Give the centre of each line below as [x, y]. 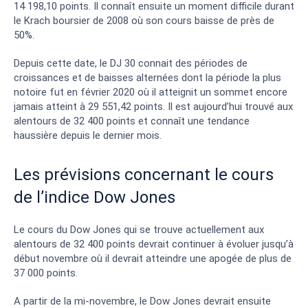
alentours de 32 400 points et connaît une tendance [132, 121]
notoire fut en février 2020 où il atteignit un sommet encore [151, 92]
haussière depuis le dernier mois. [88, 135]
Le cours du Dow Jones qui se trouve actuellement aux [139, 229]
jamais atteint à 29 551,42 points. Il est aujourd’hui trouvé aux [153, 106]
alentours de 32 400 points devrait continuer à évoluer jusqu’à [154, 244]
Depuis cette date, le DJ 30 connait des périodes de [131, 63]
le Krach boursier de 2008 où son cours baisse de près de [144, 20]
